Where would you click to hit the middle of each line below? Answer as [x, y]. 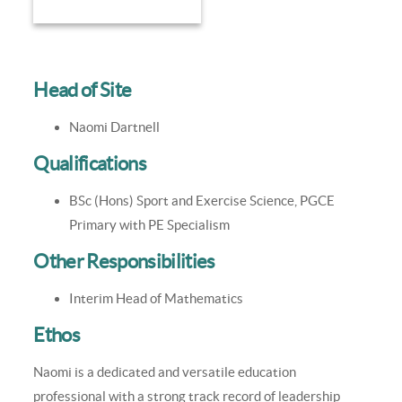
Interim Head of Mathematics [157, 299]
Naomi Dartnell [115, 127]
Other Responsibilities [124, 262]
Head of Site [83, 90]
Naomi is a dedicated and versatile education [165, 372]
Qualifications [90, 164]
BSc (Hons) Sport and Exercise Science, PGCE [202, 201]
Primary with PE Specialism [150, 225]
